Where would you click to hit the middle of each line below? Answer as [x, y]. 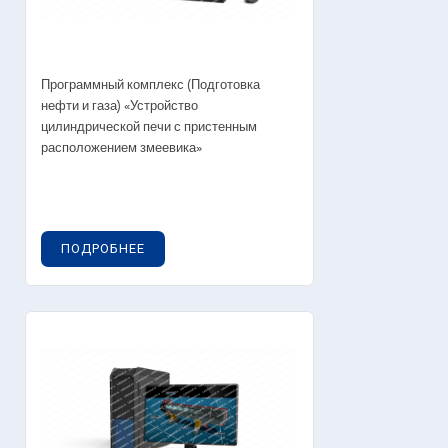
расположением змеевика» [121, 148]
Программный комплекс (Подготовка [150, 85]
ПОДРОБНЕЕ [103, 248]
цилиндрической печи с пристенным [149, 127]
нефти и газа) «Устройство [119, 106]
